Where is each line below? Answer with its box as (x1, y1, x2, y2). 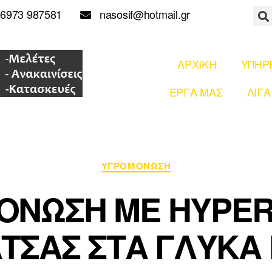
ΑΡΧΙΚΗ (177, 56, 217, 72)
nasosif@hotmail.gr (90, 6, 191, 22)
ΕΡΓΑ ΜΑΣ (169, 84, 223, 100)
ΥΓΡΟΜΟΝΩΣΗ (101, 159, 171, 172)
